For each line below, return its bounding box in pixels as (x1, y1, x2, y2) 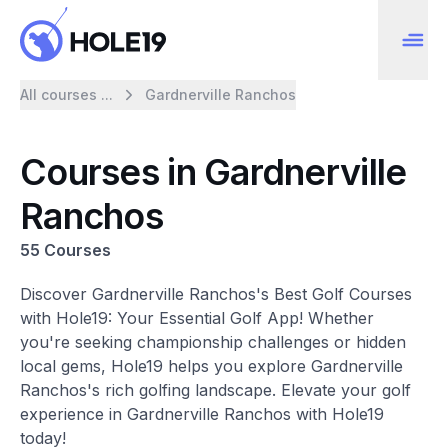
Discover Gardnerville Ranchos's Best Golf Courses (20, 284, 412, 304)
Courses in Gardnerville (20, 150, 407, 194)
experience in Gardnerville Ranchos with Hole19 (20, 404, 384, 424)
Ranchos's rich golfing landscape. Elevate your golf (20, 380, 411, 400)
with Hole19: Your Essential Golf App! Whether (20, 308, 374, 328)
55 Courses (20, 240, 111, 260)
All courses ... (20, 86, 113, 103)
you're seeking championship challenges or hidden (20, 332, 406, 352)
